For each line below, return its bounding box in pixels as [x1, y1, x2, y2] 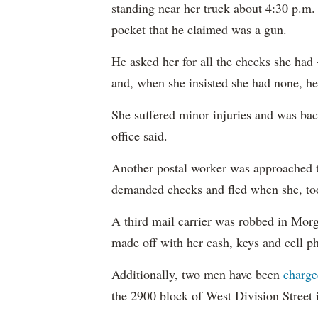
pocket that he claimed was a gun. [111, 21, 287, 38]
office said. [111, 127, 168, 144]
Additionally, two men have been [111, 265, 283, 283]
